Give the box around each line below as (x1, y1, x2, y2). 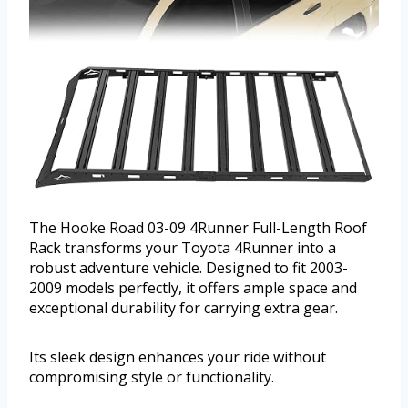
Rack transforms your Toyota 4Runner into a (29, 237, 336, 258)
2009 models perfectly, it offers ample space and (29, 277, 357, 298)
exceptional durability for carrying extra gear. (29, 297, 338, 318)
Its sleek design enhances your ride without (29, 346, 326, 367)
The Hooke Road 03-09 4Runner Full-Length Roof (29, 217, 367, 238)
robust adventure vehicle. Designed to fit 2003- (29, 257, 348, 278)
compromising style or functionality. (29, 366, 274, 387)
